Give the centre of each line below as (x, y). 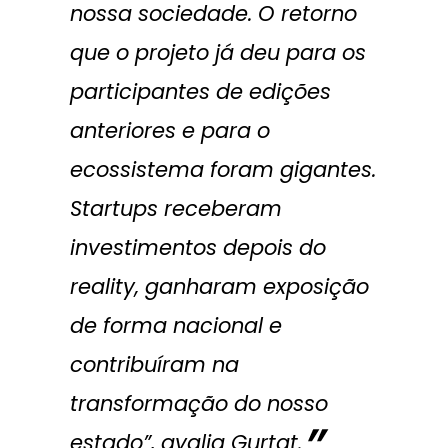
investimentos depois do (197, 247)
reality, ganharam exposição (219, 286)
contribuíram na (154, 364)
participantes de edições (200, 91)
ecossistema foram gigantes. (222, 169)
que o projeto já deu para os (217, 52)
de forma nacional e (175, 325)
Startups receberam (175, 208)
